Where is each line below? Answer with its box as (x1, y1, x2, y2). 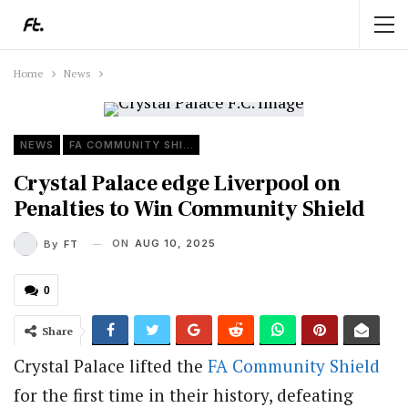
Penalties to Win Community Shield (14, 195, 366, 223)
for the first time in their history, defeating (14, 383, 353, 406)
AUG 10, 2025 (135, 237, 216, 250)
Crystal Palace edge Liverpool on (14, 169, 341, 198)
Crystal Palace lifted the (14, 354, 208, 377)
